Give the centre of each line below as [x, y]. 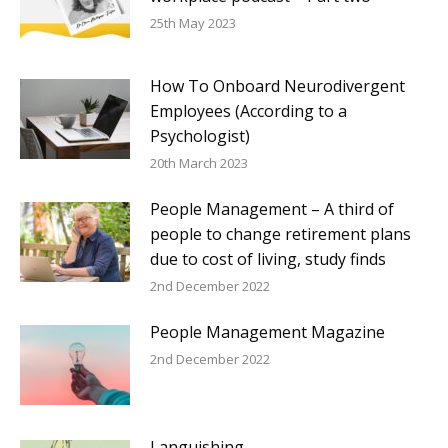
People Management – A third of [272, 209]
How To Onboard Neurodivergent [277, 86]
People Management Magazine [267, 332]
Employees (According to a [248, 111]
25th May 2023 [193, 23]
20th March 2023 [199, 163]
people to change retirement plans [280, 234]
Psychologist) [200, 136]
